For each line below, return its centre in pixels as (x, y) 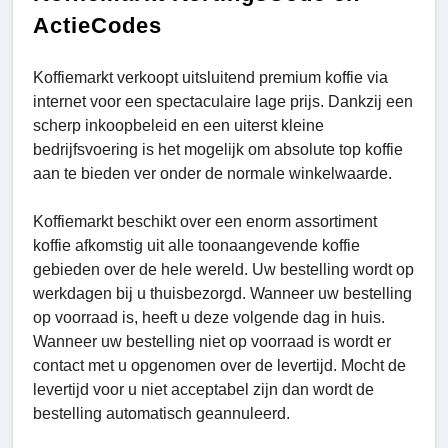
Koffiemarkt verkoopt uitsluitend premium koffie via (210, 78)
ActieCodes (97, 26)
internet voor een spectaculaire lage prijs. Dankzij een (223, 102)
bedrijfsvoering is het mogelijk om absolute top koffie (218, 150)
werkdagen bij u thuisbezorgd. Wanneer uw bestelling (222, 294)
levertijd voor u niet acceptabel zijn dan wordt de (203, 390)
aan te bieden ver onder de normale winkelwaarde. (212, 174)
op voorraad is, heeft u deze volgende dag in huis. (209, 318)
